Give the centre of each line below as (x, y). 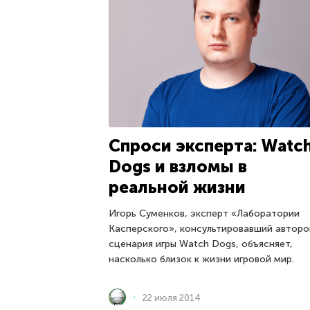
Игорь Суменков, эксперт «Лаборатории (204, 214)
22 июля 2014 (172, 298)
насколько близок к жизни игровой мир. (201, 259)
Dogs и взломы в (178, 167)
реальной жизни (177, 188)
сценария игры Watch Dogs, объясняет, (201, 244)
